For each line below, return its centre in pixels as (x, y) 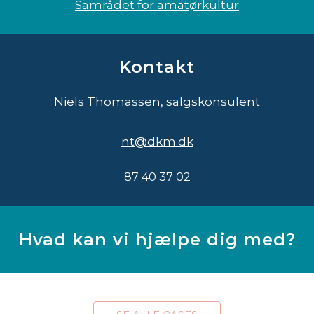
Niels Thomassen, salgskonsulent (157, 101)
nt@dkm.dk (157, 141)
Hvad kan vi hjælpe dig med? (157, 239)
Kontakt (157, 67)
